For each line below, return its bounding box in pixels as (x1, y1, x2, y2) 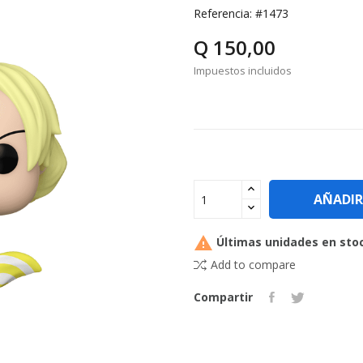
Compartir (194, 289, 253, 305)
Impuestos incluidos (194, 63, 292, 79)
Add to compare (211, 257, 296, 273)
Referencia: (194, 6, 252, 22)
